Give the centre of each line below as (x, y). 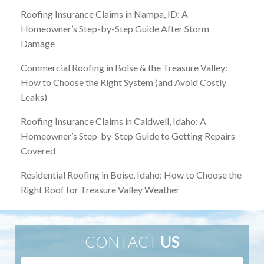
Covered (38, 151)
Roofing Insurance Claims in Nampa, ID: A (104, 14)
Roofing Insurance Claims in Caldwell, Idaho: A (113, 121)
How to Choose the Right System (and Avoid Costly (123, 82)
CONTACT (122, 242)
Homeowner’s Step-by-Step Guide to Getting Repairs (128, 136)
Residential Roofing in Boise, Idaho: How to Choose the (131, 175)
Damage (38, 44)
